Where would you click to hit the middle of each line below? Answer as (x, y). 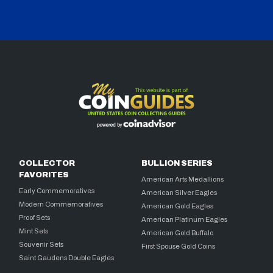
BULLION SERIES (177, 163)
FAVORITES (44, 175)
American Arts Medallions (183, 179)
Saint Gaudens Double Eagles (67, 257)
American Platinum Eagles (185, 219)
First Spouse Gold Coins (179, 246)
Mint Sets (34, 231)
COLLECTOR (47, 163)
